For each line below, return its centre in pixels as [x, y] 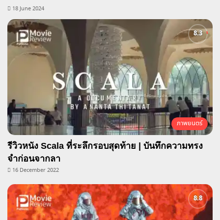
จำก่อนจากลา [34, 159]
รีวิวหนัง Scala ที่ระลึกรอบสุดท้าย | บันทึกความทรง [105, 146]
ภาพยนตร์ [190, 124]
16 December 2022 [36, 171]
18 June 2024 [28, 9]
